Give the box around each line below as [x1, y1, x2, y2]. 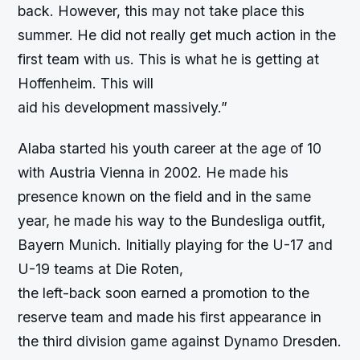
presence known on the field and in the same [18, 188, 312, 206]
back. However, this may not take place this [18, 2, 305, 20]
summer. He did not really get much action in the [18, 27, 337, 44]
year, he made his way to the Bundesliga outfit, [18, 212, 326, 230]
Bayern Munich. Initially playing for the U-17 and [18, 236, 333, 254]
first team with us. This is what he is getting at [18, 51, 320, 68]
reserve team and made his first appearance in [18, 309, 322, 326]
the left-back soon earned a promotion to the [18, 284, 310, 302]
